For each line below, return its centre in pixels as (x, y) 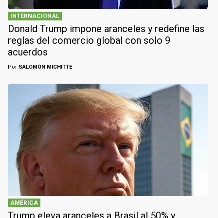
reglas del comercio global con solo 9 (89, 40)
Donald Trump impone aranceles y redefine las (106, 28)
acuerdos (28, 52)
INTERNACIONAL (35, 16)
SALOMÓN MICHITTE (45, 67)
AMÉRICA (24, 203)
